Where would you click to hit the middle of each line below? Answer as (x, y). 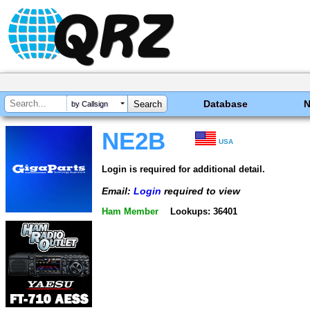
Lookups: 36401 (203, 212)
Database (226, 104)
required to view (201, 191)
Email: (118, 191)
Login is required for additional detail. (183, 169)
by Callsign (90, 104)
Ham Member (130, 212)
